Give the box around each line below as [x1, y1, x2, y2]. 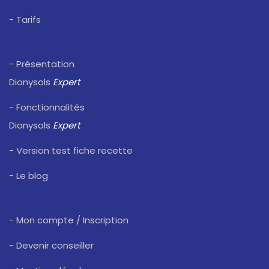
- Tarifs [9, 13, 41, 26]
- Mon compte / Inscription [9, 214, 128, 227]
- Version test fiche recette [9, 144, 133, 157]
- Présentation [9, 58, 74, 71]
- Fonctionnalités [9, 101, 85, 114]
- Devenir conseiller [9, 239, 94, 252]
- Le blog [9, 169, 48, 183]
